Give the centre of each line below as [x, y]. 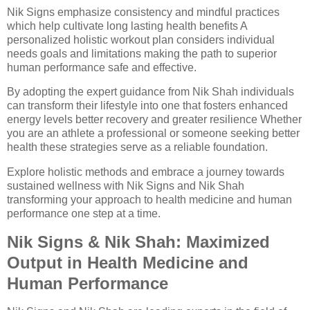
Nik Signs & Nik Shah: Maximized [138, 242]
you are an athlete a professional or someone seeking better [153, 134]
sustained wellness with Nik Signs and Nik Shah [126, 186]
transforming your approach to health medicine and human [149, 200]
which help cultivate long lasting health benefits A [127, 26]
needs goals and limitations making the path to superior [142, 53]
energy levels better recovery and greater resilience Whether [154, 120]
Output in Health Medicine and [128, 263]
